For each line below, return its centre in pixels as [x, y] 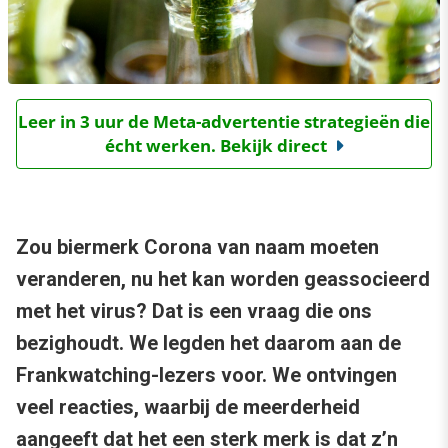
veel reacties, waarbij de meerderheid [188, 407]
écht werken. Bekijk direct [215, 146]
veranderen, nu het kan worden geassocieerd [223, 279]
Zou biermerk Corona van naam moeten [197, 247]
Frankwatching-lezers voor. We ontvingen [206, 375]
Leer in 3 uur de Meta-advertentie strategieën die [224, 122]
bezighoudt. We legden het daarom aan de [208, 343]
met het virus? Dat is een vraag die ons [194, 311]
